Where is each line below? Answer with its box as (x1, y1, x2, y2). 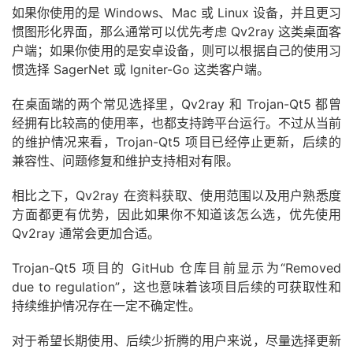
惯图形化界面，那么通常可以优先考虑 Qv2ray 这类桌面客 (12, 23, 341, 39)
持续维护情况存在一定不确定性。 (12, 297, 201, 314)
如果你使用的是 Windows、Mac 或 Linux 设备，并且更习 (12, 4, 341, 20)
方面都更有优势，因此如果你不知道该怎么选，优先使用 (12, 206, 341, 222)
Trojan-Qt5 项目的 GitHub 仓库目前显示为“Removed (12, 259, 341, 276)
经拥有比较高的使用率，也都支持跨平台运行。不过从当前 (12, 114, 341, 131)
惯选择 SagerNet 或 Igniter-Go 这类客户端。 (12, 61, 269, 77)
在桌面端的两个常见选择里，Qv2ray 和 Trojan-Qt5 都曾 (12, 95, 341, 112)
